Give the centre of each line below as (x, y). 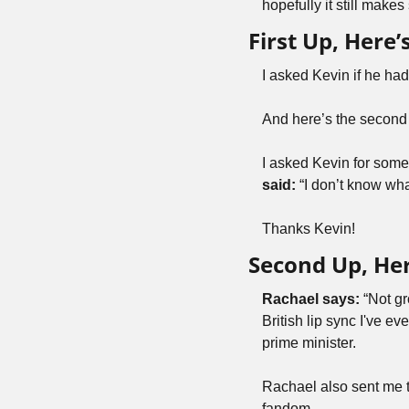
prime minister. (309, 343)
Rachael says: (311, 299)
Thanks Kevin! (309, 229)
